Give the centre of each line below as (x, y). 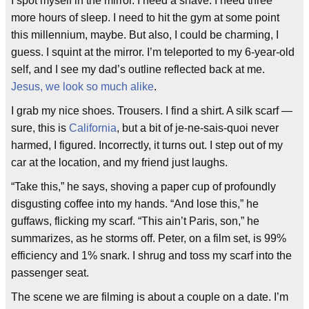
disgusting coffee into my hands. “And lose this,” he (135, 204)
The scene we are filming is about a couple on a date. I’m (150, 297)
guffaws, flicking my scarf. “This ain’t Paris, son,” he (135, 221)
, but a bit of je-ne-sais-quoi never (198, 128)
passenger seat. (50, 273)
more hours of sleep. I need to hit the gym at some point (145, 18)
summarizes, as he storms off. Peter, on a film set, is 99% (149, 238)
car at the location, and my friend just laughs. (119, 162)
